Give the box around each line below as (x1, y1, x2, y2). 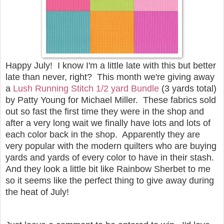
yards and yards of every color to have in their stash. (5, 152, 216, 162)
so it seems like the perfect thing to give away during (5, 175, 214, 185)
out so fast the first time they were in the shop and (5, 106, 204, 116)
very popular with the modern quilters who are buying (5, 140, 216, 151)
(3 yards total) (159, 83, 216, 93)
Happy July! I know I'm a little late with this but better (5, 60, 216, 70)
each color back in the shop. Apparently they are (5, 129, 200, 139)
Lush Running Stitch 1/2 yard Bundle (13, 83, 159, 93)
